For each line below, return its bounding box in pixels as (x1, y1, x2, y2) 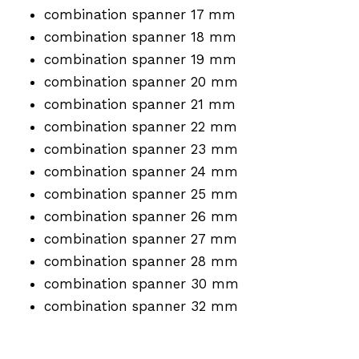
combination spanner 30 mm (44, 275, 239, 292)
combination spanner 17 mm (44, 6, 236, 22)
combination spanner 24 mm (44, 163, 238, 179)
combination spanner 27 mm (44, 230, 237, 247)
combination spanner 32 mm (44, 297, 238, 314)
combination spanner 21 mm (44, 95, 236, 112)
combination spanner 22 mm (44, 118, 237, 135)
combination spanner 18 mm (44, 28, 236, 45)
